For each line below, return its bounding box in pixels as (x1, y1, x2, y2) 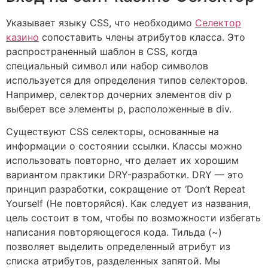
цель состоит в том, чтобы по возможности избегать (6, 212, 261, 224)
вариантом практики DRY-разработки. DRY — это (6, 169, 243, 181)
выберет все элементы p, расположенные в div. (6, 102, 232, 115)
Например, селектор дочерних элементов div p (6, 88, 232, 100)
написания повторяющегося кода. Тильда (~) (6, 226, 222, 239)
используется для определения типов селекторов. (6, 74, 248, 86)
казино (6, 31, 39, 43)
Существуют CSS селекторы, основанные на (6, 126, 219, 138)
